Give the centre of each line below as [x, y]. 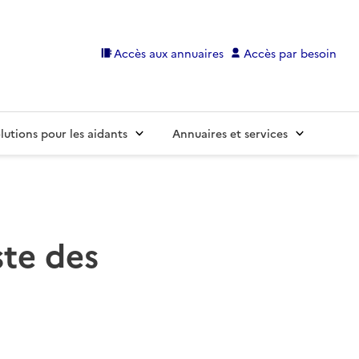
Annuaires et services [230, 133]
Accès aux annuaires [169, 52]
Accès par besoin [290, 52]
